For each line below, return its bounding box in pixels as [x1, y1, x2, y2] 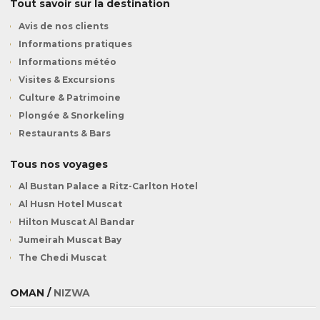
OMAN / [10, 286, 54, 300]
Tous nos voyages [10, 157, 108, 171]
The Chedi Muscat [19, 252, 106, 264]
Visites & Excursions [19, 74, 115, 85]
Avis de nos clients [19, 20, 109, 31]
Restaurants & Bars [19, 127, 111, 139]
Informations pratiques [19, 38, 132, 49]
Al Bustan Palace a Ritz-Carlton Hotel [19, 181, 198, 192]
